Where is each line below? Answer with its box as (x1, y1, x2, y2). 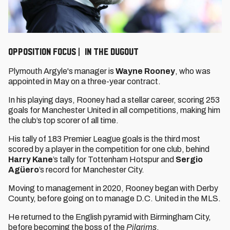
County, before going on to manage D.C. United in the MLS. (8, 194, 221, 203)
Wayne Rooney (116, 67, 175, 75)
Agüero (8, 165, 39, 174)
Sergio (176, 155, 203, 164)
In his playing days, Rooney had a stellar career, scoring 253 (8, 95, 220, 104)
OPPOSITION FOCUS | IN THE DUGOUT (8, 46, 139, 57)
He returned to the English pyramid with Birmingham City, (8, 213, 211, 221)
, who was (175, 67, 210, 75)
